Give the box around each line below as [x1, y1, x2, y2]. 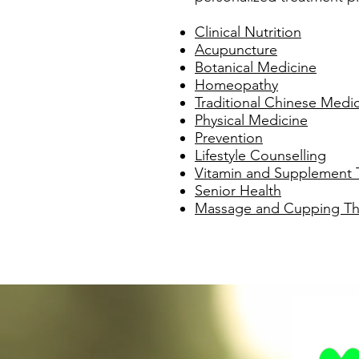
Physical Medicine [195, 111, 308, 129]
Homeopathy [195, 76, 278, 94]
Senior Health [195, 182, 281, 200]
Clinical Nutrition [195, 23, 301, 41]
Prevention [195, 129, 263, 147]
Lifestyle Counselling [195, 147, 326, 164]
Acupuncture [195, 41, 277, 58]
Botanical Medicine [195, 58, 317, 76]
